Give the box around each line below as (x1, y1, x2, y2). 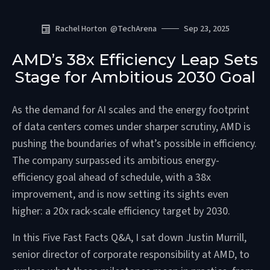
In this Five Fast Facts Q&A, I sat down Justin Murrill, (12, 230, 246, 245)
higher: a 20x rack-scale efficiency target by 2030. (12, 203, 230, 219)
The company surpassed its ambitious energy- (12, 152, 219, 168)
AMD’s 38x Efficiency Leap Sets (12, 49, 258, 69)
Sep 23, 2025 (183, 22, 230, 35)
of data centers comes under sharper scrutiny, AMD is (12, 119, 251, 134)
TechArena (117, 22, 157, 35)
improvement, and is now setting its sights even (12, 186, 228, 202)
